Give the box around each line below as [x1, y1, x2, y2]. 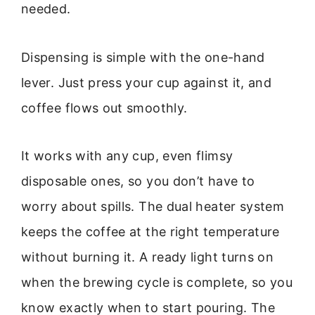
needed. [21, 1, 71, 17]
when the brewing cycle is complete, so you [21, 275, 293, 290]
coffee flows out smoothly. [21, 100, 188, 115]
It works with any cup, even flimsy [21, 148, 233, 164]
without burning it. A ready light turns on [21, 250, 274, 265]
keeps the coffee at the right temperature [21, 224, 280, 240]
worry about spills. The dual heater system [21, 199, 285, 214]
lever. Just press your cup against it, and [21, 75, 272, 90]
